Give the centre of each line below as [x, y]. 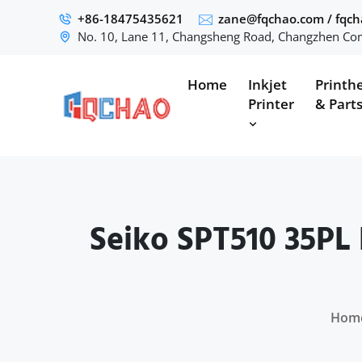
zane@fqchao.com [271, 19]
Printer [271, 104]
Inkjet [267, 84]
